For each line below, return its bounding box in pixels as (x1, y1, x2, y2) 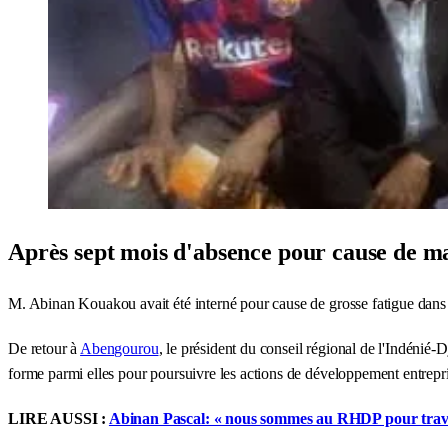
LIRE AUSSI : (8, 409, 109, 427)
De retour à (8, 339, 81, 357)
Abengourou (80, 339, 159, 357)
